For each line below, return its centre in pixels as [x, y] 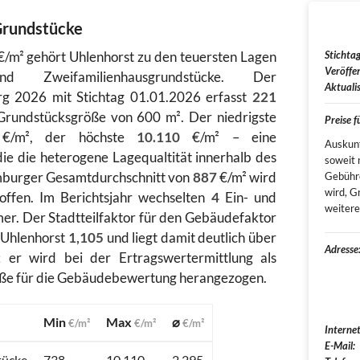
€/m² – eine [229, 137]
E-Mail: [340, 346]
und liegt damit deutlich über [190, 238]
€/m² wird [246, 178]
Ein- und [248, 198]
